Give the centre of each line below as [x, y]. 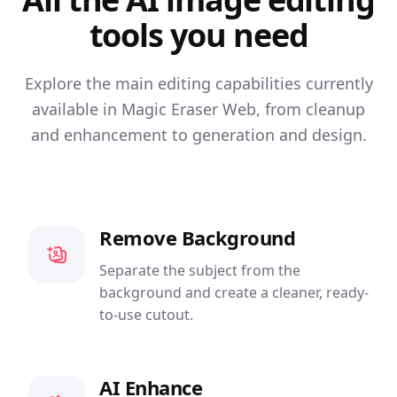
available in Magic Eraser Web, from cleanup [198, 109]
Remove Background [198, 237]
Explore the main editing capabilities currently [198, 83]
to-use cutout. [146, 315]
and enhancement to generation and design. [198, 135]
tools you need [198, 35]
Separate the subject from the [200, 270]
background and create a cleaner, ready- [234, 292]
